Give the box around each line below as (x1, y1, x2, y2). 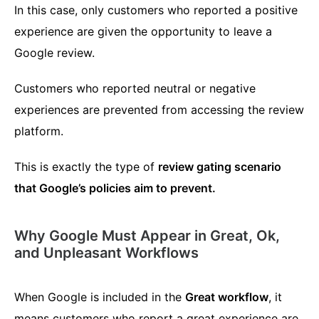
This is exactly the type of (14, 159, 158, 174)
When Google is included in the (14, 290, 185, 305)
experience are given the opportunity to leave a (14, 24, 272, 39)
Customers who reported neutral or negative (14, 81, 256, 96)
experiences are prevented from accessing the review (14, 103, 304, 117)
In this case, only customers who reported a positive (14, 3, 298, 18)
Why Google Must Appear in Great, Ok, (14, 227, 280, 245)
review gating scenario (158, 159, 281, 174)
